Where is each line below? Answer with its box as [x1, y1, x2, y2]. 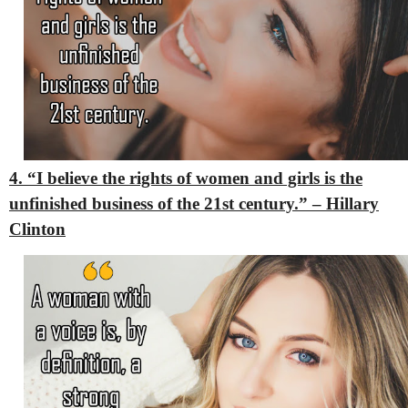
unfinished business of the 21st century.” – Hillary [9, 193, 379, 213]
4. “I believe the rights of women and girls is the [9, 168, 362, 188]
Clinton [9, 219, 66, 239]
